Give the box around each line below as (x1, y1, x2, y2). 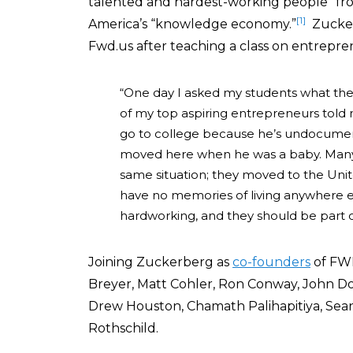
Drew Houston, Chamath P (88, 299, 258, 314)
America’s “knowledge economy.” (88, 17, 296, 32)
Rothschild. (88, 321, 158, 336)
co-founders (232, 255, 310, 269)
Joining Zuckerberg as (88, 255, 232, 269)
